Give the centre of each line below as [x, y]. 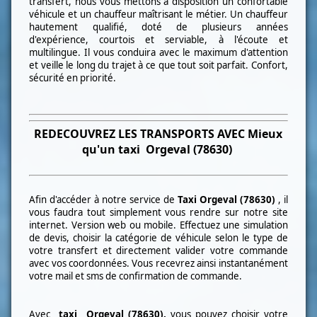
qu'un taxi [112, 150]
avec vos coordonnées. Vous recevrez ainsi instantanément [158, 264]
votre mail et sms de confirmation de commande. [136, 276]
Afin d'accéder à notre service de [102, 200]
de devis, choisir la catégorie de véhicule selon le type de [158, 238]
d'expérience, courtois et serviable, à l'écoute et [158, 39]
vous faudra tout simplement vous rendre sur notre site [158, 213]
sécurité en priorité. [73, 77]
